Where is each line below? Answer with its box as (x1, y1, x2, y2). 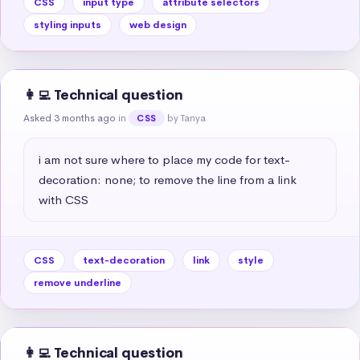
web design (129, 18, 186, 31)
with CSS (39, 191, 88, 207)
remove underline (34, 276, 121, 289)
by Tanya (166, 111, 206, 125)
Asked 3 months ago (23, 111, 116, 125)
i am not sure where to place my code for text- (39, 151, 290, 167)
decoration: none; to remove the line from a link (39, 171, 297, 187)
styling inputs (34, 18, 101, 31)
